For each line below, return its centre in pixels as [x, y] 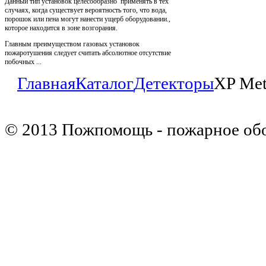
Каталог [104, 83]
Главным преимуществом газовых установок [72, 44]
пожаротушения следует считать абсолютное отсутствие [88, 53]
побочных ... [23, 61]
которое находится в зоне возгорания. [61, 28]
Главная [46, 83]
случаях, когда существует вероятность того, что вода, [86, 10]
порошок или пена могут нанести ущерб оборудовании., [88, 19]
